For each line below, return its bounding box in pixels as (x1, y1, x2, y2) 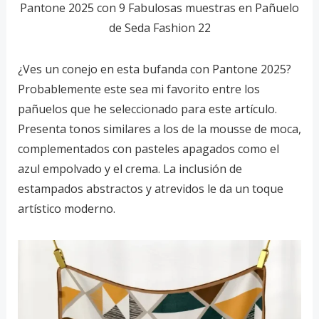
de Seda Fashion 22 (108, 20, 211, 36)
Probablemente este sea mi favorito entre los (17, 81, 260, 98)
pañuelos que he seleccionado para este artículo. (17, 101, 277, 117)
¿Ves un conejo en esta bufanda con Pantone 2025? (17, 61, 291, 78)
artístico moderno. (17, 201, 115, 217)
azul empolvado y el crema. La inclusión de (17, 161, 242, 177)
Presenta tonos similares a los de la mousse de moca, (17, 121, 301, 137)
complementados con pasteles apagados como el (17, 141, 279, 157)
